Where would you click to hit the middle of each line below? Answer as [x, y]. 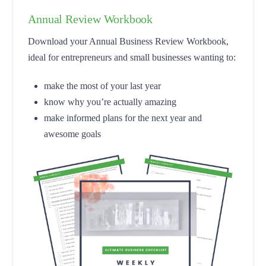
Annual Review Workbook [91, 19]
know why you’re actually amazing [110, 102]
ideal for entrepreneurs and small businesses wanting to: [132, 58]
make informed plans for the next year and [123, 118]
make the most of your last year [102, 86]
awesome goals [72, 134]
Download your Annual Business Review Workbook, [129, 42]
